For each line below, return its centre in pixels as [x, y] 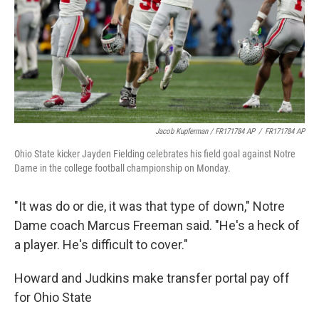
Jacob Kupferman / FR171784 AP [205, 131]
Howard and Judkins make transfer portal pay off [152, 278]
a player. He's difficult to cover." [101, 245]
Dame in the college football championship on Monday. [122, 168]
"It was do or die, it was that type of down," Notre [150, 206]
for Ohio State [53, 297]
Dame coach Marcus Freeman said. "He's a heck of [157, 225]
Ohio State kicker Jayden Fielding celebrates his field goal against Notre [155, 154]
